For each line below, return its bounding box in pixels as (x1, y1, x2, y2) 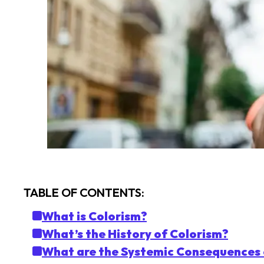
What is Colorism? (42, 209, 147, 223)
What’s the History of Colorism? (42, 226, 228, 241)
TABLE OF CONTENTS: (24, 185, 144, 200)
